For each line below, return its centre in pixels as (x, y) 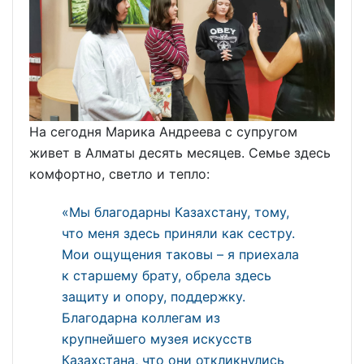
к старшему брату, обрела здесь (167, 275)
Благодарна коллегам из (141, 317)
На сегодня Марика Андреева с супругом (163, 131)
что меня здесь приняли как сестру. (178, 233)
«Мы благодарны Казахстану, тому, (175, 212)
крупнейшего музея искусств (157, 338)
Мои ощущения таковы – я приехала (180, 254)
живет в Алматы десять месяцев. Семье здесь (180, 152)
